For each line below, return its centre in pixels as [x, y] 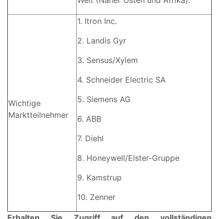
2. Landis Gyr [102, 40]
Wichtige [24, 103]
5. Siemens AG [104, 99]
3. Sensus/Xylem [108, 60]
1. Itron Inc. [97, 21]
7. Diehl [90, 138]
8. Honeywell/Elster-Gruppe [128, 158]
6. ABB [89, 119]
